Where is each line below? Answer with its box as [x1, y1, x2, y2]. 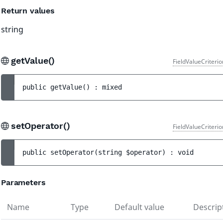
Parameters [1, 178, 46, 187]
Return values [1, 6, 55, 15]
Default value [114, 202, 164, 213]
